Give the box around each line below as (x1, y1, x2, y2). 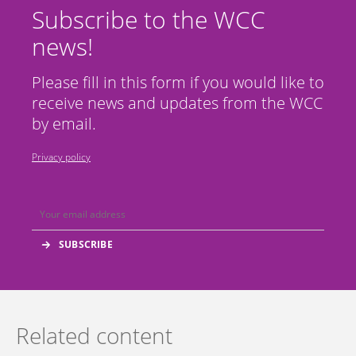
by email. (32, 113, 96, 135)
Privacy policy (32, 150, 91, 164)
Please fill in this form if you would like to (32, 72, 324, 94)
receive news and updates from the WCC (32, 92, 323, 114)
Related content (16, 320, 172, 351)
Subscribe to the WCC (32, 3, 265, 37)
